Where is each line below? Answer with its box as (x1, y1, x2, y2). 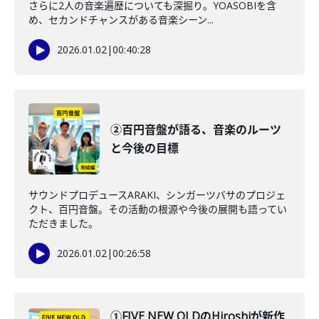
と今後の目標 (110, 140, 179, 156)
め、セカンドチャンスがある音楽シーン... (28, 13, 214, 26)
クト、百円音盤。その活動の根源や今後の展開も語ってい (28, 202, 287, 216)
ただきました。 (28, 216, 98, 230)
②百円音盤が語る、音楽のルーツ (110, 122, 281, 137)
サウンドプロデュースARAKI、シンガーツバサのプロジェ (28, 188, 286, 202)
